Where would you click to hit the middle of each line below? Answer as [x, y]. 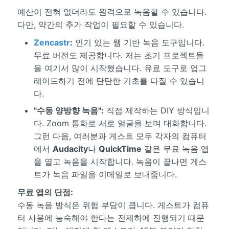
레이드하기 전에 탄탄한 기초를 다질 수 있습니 [119, 81]
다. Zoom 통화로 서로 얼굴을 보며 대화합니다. [120, 123]
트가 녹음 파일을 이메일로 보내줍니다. [105, 174]
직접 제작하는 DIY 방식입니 [156, 110]
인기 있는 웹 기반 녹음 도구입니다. [138, 42]
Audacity [70, 148]
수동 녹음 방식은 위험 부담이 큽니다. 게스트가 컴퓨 [113, 205]
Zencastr [52, 42]
